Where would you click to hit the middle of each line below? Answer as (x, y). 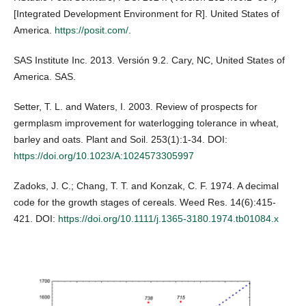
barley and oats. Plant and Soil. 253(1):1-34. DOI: (121, 140)
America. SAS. (45, 77)
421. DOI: (36, 219)
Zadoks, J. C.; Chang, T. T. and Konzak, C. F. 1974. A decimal (146, 186)
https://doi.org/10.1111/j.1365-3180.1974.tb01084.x (168, 219)
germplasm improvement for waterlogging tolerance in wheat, (146, 123)
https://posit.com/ (92, 30)
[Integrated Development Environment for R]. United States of (147, 14)
